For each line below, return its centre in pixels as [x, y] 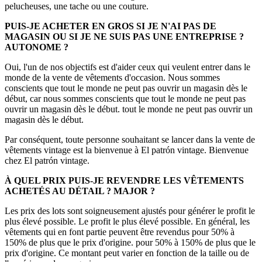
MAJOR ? [134, 191]
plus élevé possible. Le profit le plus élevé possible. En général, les [127, 222]
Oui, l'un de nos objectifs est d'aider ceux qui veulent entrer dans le [127, 67]
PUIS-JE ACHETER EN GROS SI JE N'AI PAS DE [111, 26]
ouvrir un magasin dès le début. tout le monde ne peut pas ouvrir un [129, 109]
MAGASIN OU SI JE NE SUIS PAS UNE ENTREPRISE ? [124, 37]
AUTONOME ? [37, 47]
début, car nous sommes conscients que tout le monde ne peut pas [125, 99]
